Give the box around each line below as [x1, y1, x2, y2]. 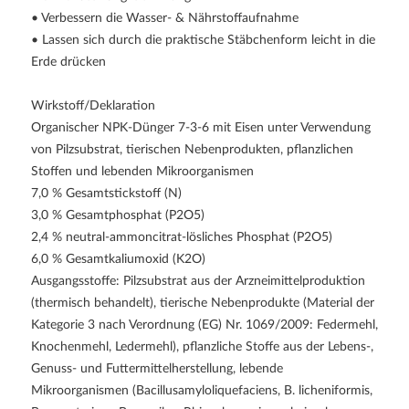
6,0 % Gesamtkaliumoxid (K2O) [31, 252, 205, 266]
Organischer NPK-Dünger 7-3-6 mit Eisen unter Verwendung [31, 121, 371, 134]
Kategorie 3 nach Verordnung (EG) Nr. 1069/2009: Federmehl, [31, 318, 378, 331]
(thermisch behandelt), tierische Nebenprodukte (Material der [31, 296, 374, 309]
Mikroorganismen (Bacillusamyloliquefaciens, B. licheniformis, [31, 383, 372, 397]
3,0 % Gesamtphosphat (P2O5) [31, 208, 204, 222]
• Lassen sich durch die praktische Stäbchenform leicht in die [31, 33, 375, 47]
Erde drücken [31, 55, 106, 68]
